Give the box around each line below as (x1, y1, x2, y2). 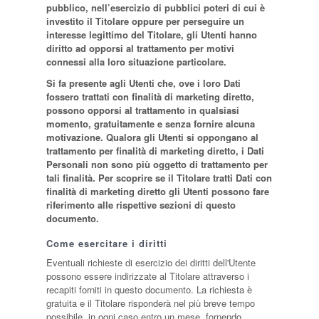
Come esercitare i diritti (46, 236, 167, 250)
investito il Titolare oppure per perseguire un (46, 14, 244, 28)
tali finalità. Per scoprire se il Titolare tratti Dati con (46, 171, 272, 184)
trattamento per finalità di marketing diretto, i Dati (46, 144, 264, 157)
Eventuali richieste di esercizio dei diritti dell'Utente (46, 256, 256, 269)
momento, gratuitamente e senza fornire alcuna (46, 117, 255, 130)
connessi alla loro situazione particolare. (46, 55, 226, 68)
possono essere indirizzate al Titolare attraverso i (46, 269, 249, 283)
